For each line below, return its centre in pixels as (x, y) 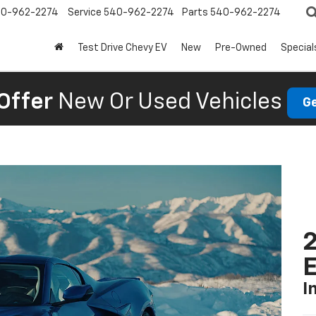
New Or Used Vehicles (170, 102)
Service (85, 13)
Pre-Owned (241, 48)
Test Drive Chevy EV (122, 48)
